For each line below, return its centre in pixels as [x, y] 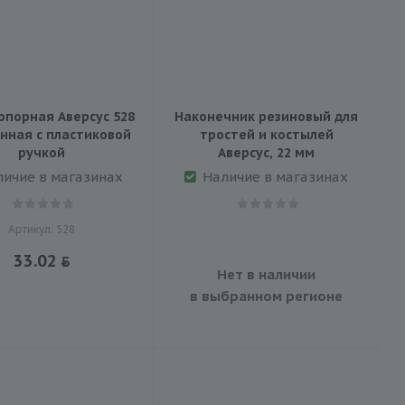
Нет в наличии [266, 274]
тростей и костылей [266, 134]
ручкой [41, 152]
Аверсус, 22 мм [266, 152]
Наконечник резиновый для [266, 116]
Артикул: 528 [41, 229]
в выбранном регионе [266, 296]
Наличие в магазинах [275, 176]
